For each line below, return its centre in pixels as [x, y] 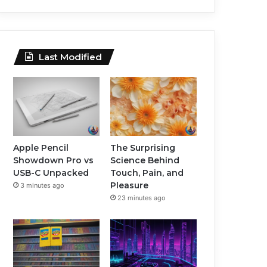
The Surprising [143, 148]
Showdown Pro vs [54, 161]
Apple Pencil [41, 148]
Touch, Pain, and [147, 173]
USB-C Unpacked [51, 173]
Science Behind [145, 161]
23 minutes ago [142, 198]
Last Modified [71, 57]
